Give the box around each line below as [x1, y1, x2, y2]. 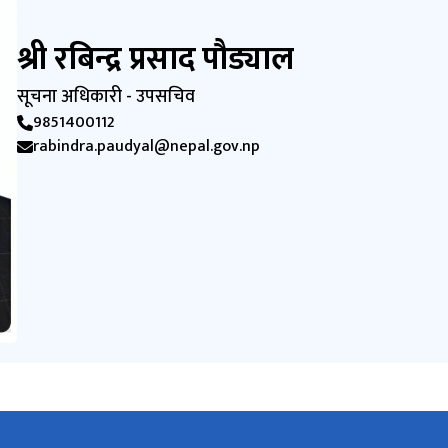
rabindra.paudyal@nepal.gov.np [33, 133, 261, 161]
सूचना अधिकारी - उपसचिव [17, 82, 196, 113]
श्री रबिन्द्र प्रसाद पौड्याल [17, 33, 295, 87]
